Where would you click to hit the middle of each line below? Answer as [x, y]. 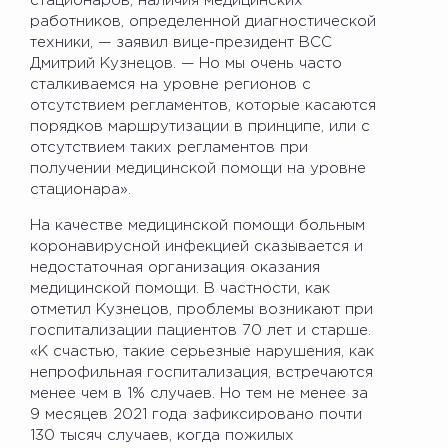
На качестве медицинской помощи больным [197, 225]
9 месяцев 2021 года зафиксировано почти [196, 414]
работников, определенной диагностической [203, 21]
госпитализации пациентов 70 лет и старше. [200, 330]
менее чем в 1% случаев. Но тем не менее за [199, 393]
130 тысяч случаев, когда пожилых [162, 435]
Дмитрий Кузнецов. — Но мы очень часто [186, 63]
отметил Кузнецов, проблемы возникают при [201, 309]
